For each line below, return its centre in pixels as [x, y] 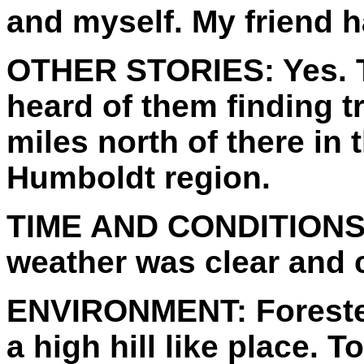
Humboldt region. [139, 177]
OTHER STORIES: [141, 70]
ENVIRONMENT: [127, 310]
